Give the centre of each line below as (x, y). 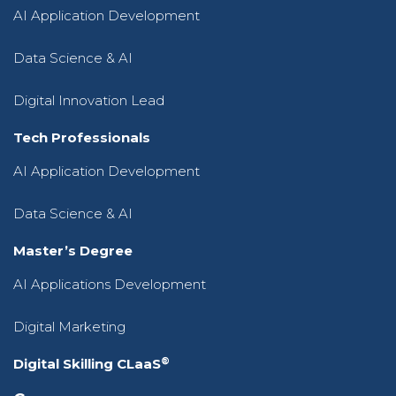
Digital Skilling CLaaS (87, 364)
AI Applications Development (110, 285)
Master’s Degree (73, 251)
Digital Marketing (69, 327)
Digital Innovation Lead (89, 101)
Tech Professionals (82, 138)
